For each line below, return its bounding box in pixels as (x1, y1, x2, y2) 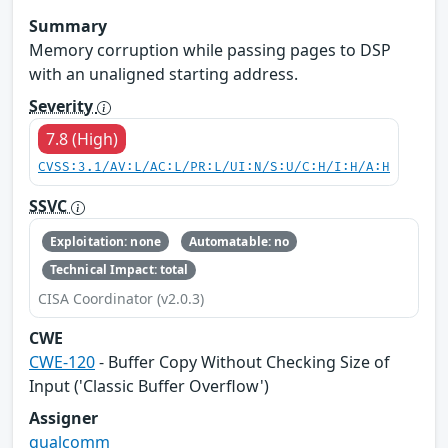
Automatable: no (188, 232, 290, 250)
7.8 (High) (46, 128, 118, 151)
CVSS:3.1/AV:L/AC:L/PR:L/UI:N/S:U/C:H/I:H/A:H (38, 160, 390, 176)
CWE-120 (29, 351, 95, 374)
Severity (29, 95, 97, 118)
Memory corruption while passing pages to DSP (29, 39, 391, 62)
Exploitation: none (49, 232, 161, 250)
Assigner (29, 407, 98, 430)
